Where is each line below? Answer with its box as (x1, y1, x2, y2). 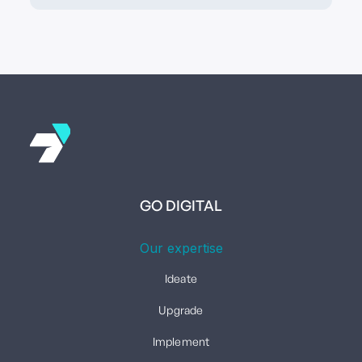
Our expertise (139, 239, 223, 256)
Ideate (164, 271, 198, 285)
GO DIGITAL (140, 196, 222, 214)
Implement (152, 334, 210, 348)
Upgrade (158, 302, 204, 317)
